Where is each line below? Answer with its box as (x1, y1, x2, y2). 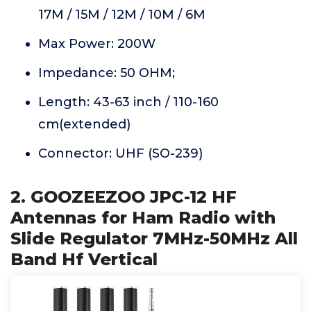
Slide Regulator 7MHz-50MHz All (10, 228, 298, 249)
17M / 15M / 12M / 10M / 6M (38, 7, 205, 22)
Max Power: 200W (38, 36, 155, 51)
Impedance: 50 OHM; (38, 65, 175, 81)
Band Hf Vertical (10, 249, 158, 269)
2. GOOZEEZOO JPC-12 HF (10, 187, 237, 207)
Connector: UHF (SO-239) (38, 146, 203, 161)
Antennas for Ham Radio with (10, 208, 276, 228)
